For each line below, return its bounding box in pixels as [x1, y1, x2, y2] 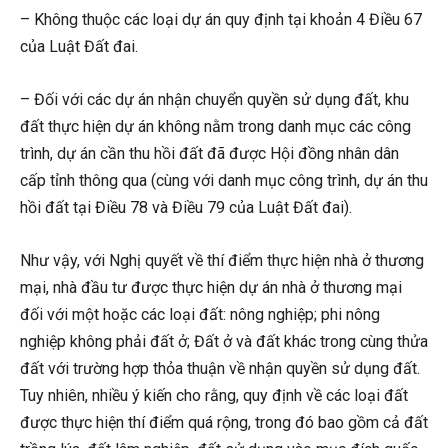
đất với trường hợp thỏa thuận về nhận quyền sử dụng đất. [20, 359, 420, 379]
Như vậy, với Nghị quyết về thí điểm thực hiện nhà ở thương [20, 251, 424, 271]
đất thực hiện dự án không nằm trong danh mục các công [20, 117, 411, 137]
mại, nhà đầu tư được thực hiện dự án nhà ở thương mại [20, 278, 402, 298]
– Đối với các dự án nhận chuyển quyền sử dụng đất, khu [20, 90, 409, 110]
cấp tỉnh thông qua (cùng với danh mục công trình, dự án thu [20, 171, 428, 191]
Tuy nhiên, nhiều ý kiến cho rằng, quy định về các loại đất [20, 386, 408, 406]
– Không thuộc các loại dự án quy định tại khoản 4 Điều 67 [20, 10, 422, 30]
